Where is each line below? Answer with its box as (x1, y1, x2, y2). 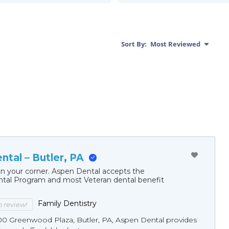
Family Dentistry (38, 199, 97, 209)
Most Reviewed (148, 39, 200, 49)
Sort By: (121, 39, 147, 49)
